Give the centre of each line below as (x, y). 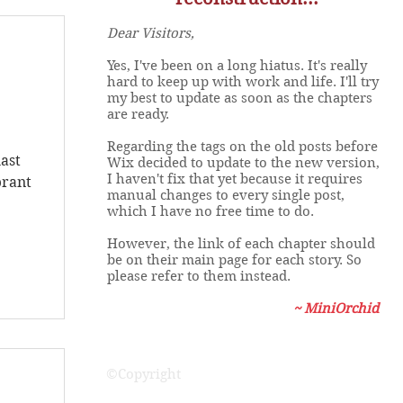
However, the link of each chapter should (241, 244)
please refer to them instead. (201, 276)
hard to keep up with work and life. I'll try (243, 82)
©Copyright (143, 374)
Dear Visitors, (151, 33)
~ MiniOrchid (340, 309)
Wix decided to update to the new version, (243, 163)
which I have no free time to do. (212, 211)
